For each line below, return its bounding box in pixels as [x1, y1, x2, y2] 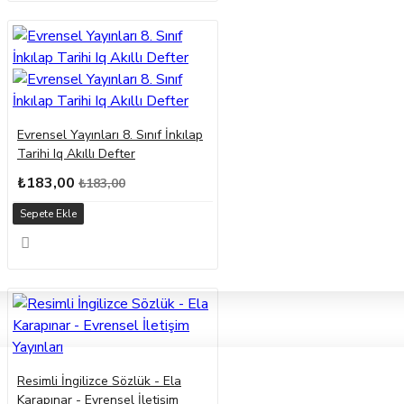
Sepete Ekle [19, 207, 77, 222]
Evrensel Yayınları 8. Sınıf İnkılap [17, 126, 203, 144]
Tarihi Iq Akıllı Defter [17, 145, 135, 163]
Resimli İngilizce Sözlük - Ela [17, 372, 181, 390]
